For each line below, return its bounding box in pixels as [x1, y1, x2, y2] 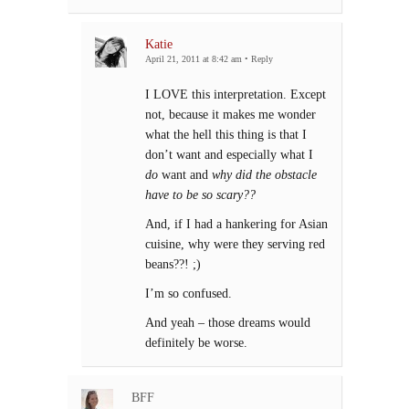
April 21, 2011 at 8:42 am [145, 54, 242, 65]
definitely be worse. [145, 335, 247, 351]
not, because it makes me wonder [145, 107, 316, 122]
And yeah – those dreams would [145, 315, 310, 330]
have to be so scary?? [145, 187, 256, 203]
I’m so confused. [145, 286, 232, 301]
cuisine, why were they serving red [145, 236, 325, 252]
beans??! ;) [145, 257, 201, 272]
